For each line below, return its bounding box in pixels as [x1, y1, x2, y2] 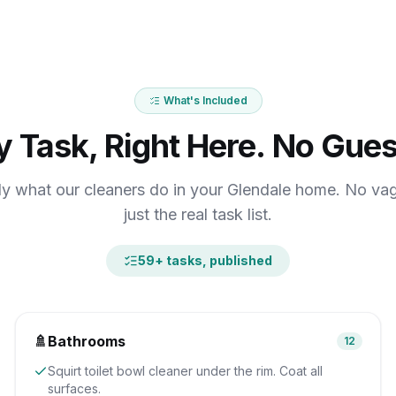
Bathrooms [48, 332, 126, 350]
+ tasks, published [155, 253, 272, 268]
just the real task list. [124, 205, 272, 224]
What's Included [163, 94, 247, 107]
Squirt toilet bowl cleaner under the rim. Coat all [48, 363, 324, 378]
